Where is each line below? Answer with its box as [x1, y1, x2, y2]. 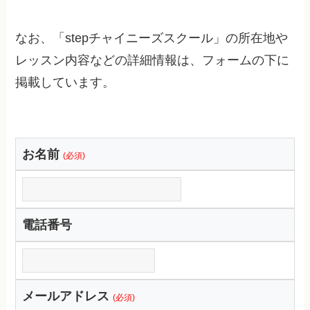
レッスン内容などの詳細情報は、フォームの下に [15, 53, 290, 67]
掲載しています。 [15, 75, 116, 89]
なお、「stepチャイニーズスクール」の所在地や [15, 30, 289, 45]
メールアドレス [22, 289, 110, 304]
